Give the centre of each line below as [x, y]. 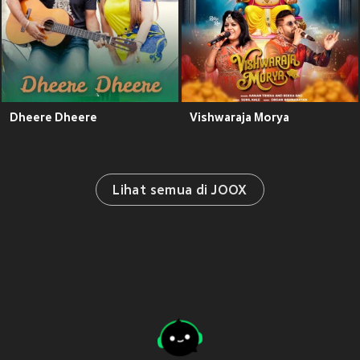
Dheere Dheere [53, 118]
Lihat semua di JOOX [180, 192]
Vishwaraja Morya [239, 118]
